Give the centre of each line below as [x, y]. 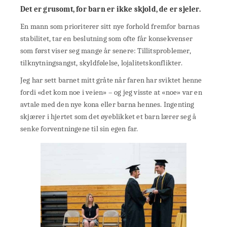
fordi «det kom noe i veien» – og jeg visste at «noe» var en [111, 92]
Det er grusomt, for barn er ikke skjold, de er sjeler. [110, 9]
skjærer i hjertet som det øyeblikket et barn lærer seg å [108, 117]
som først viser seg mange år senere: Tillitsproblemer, [106, 51]
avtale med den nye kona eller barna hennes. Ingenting [107, 105]
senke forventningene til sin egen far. [79, 129]
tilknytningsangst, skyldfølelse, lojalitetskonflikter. [101, 63]
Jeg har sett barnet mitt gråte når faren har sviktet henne [111, 80]
